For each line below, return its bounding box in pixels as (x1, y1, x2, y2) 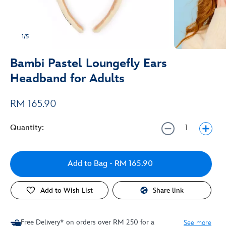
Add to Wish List (40, 186, 93, 195)
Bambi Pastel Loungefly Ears (10, 56, 167, 71)
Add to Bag (67, 159, 107, 168)
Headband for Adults (10, 71, 125, 86)
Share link (153, 186, 184, 195)
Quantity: (10, 123, 44, 133)
